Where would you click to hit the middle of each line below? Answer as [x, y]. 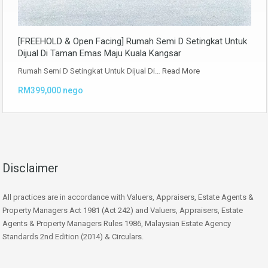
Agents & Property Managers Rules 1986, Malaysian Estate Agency [117, 224]
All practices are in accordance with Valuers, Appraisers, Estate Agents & [128, 197]
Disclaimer [31, 168]
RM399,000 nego [51, 91]
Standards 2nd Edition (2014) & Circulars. [73, 237]
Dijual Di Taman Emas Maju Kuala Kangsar [100, 54]
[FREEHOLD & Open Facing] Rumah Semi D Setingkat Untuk [133, 42]
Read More [181, 71]
